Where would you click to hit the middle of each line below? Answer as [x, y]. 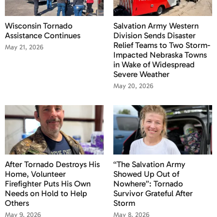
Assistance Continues [43, 35]
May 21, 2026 [24, 47]
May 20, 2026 [133, 86]
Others [17, 203]
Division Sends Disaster [155, 35]
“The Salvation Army [149, 164]
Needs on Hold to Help [46, 193]
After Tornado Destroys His [52, 164]
